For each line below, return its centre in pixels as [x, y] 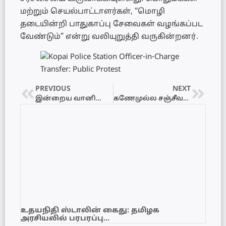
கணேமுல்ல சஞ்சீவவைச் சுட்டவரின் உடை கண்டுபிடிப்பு [186, 99]
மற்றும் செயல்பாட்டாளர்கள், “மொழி [93, 12]
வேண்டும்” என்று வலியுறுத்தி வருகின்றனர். [109, 37]
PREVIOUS [53, 89]
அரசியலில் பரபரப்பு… [65, 219]
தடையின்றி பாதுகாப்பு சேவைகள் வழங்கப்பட [111, 25]
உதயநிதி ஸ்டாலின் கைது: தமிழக [90, 211]
